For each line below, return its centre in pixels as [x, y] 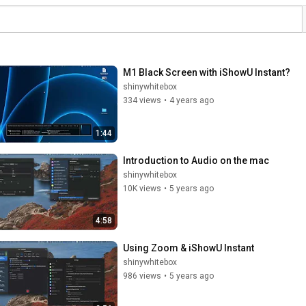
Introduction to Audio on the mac [196, 160]
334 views [142, 100]
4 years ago [192, 100]
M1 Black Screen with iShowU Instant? [207, 72]
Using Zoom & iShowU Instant [189, 248]
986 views [142, 276]
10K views [142, 188]
